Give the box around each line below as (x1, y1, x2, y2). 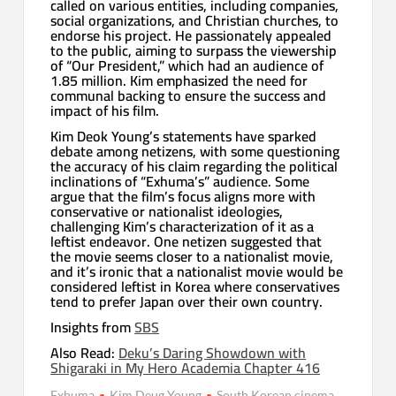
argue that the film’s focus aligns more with (50, 182, 316, 209)
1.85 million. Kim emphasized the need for (50, 66, 308, 94)
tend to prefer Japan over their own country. (50, 287, 324, 315)
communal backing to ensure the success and (50, 81, 327, 109)
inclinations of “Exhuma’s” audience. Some (50, 167, 310, 194)
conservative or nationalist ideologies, (50, 197, 284, 225)
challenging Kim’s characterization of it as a (50, 212, 315, 240)
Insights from (50, 313, 135, 340)
